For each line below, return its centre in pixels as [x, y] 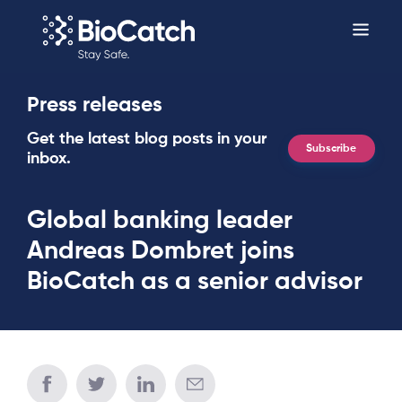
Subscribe [332, 149]
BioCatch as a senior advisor [195, 281]
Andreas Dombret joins [161, 251]
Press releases [95, 105]
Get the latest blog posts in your [147, 139]
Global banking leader [160, 220]
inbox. [49, 158]
